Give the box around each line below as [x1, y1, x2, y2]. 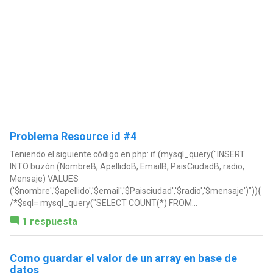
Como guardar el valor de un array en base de [9, 252, 237, 265]
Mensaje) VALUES [9, 174, 79, 184]
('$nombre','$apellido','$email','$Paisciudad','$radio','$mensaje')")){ [9, 186, 261, 196]
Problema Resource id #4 [9, 130, 136, 143]
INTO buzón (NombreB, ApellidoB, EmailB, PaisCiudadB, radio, [9, 161, 244, 172]
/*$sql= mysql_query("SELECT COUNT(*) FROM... [9, 198, 197, 208]
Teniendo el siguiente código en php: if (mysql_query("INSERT [9, 149, 245, 160]
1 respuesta [21, 216, 77, 228]
